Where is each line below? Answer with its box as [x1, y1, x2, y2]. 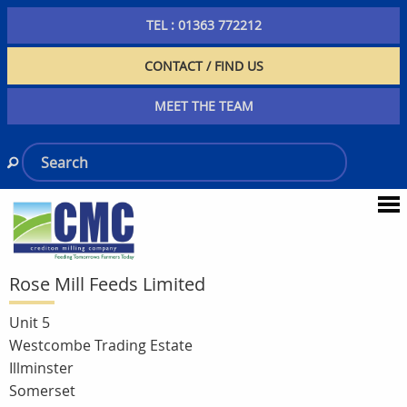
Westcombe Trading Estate [9, 334, 193, 355]
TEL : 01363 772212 [145, 16, 262, 35]
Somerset [9, 380, 75, 401]
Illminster [9, 357, 74, 378]
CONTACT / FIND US [144, 56, 263, 74]
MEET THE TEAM [154, 97, 253, 115]
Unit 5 [9, 312, 50, 333]
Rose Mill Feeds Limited [9, 271, 205, 296]
